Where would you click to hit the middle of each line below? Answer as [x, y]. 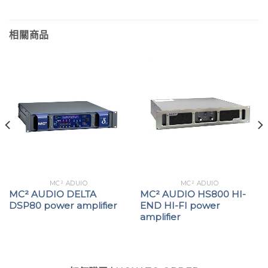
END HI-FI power [180, 205]
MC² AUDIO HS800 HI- [193, 194]
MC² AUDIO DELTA [52, 194]
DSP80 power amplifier [63, 205]
